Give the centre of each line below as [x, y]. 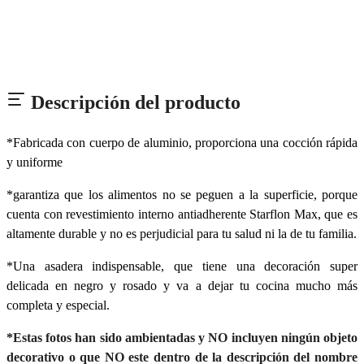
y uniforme [36, 162]
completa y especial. [58, 305]
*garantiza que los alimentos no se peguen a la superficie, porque [182, 194]
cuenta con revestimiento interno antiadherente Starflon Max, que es [182, 214]
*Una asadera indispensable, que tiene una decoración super [182, 266]
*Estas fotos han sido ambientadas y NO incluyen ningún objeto [182, 337]
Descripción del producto [133, 102]
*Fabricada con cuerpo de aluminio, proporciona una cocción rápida [182, 142]
